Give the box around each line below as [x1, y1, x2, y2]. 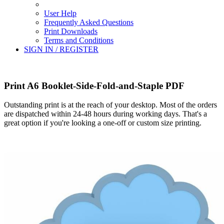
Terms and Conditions [44, 36, 113, 44]
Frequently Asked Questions [44, 18, 133, 26]
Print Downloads [44, 27, 97, 35]
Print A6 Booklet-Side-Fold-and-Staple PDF [4, 80, 184, 91]
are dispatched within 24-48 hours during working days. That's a [4, 109, 207, 118]
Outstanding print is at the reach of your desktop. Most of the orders [4, 100, 217, 109]
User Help [44, 9, 76, 17]
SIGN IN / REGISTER [24, 45, 98, 53]
